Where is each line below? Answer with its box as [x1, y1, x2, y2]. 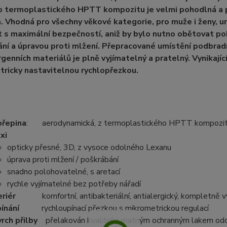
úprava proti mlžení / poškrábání [7, 154, 119, 165]
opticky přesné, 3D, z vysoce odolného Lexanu [7, 142, 171, 153]
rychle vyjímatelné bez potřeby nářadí [7, 178, 145, 190]
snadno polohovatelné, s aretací [7, 166, 122, 177]
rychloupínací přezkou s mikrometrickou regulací [41, 203, 209, 214]
